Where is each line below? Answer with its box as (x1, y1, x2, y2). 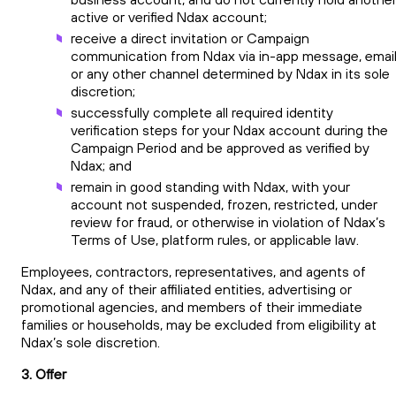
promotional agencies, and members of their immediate (21, 297, 362, 316)
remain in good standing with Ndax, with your (71, 177, 350, 195)
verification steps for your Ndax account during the (71, 120, 388, 139)
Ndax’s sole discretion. (21, 332, 164, 351)
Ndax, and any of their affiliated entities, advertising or (21, 279, 352, 298)
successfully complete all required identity (71, 103, 333, 121)
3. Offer (21, 364, 66, 383)
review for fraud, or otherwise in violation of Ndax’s (71, 212, 385, 231)
